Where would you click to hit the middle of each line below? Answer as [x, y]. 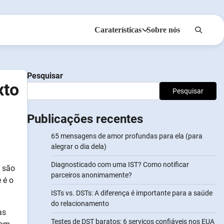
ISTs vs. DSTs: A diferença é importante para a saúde [131, 193]
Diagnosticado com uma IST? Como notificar [120, 164]
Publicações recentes [85, 119]
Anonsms [97, 49]
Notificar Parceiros [113, 69]
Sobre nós [163, 30]
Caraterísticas [118, 30]
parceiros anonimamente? [91, 175]
